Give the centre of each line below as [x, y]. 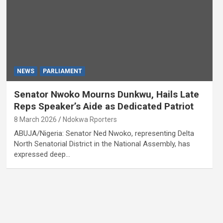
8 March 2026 [35, 119]
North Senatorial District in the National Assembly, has [102, 144]
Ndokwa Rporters [90, 119]
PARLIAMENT [62, 71]
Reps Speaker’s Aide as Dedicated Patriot [104, 106]
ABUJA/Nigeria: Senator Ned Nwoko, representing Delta [104, 133]
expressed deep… [42, 154]
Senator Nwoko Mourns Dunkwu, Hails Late [106, 94]
